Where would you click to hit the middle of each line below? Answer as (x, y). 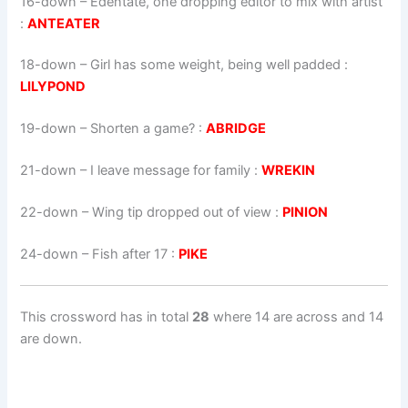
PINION (306, 212)
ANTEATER (64, 23)
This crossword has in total (107, 316)
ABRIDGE (236, 129)
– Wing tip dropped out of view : (181, 212)
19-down (49, 129)
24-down (50, 254)
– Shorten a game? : (142, 129)
